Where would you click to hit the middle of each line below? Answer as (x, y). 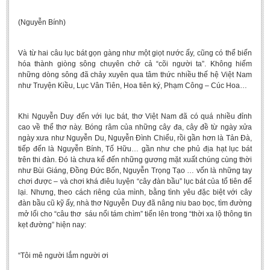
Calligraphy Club (40, 27)
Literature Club (38, 8)
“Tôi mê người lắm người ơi (63, 256)
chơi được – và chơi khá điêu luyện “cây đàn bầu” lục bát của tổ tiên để (135, 181)
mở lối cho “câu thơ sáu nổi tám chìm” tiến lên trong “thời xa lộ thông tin (135, 214)
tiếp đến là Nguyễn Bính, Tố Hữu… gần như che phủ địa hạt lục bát (135, 149)
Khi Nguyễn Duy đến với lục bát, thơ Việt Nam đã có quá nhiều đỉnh (135, 116)
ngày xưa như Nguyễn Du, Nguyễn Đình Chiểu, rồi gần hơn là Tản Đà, (135, 138)
